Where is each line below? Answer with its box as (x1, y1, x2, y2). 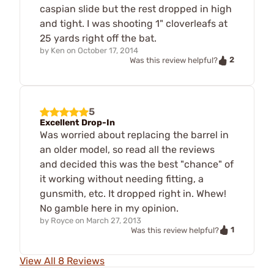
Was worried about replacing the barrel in (40, 128, 229, 141)
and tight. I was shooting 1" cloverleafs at (40, 18, 228, 30)
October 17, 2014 (78, 46, 138, 56)
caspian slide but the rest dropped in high (40, 3, 232, 15)
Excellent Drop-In (40, 117, 115, 128)
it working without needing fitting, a (40, 172, 204, 185)
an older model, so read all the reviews (40, 143, 215, 155)
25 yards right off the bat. (40, 32, 157, 45)
